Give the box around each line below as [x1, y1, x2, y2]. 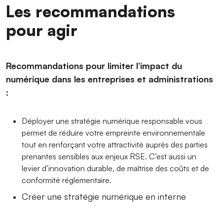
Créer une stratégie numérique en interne [22, 191, 186, 202]
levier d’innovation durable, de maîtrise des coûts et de [22, 163, 209, 174]
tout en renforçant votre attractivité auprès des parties [22, 140, 208, 150]
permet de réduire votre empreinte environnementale [22, 128, 205, 138]
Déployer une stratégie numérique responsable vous [22, 116, 202, 126]
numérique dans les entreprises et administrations [6, 74, 213, 85]
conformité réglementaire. [22, 175, 111, 185]
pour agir [6, 20, 77, 40]
